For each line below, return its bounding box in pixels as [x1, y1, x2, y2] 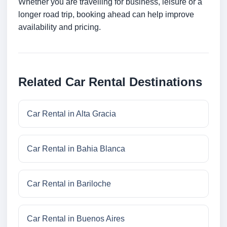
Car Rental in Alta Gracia [27, 109, 116, 119]
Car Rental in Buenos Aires [27, 214, 125, 223]
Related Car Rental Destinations [18, 75, 202, 89]
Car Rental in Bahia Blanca [27, 144, 125, 154]
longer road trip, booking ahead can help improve [18, 10, 194, 19]
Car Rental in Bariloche [27, 179, 111, 188]
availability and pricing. [18, 23, 101, 32]
